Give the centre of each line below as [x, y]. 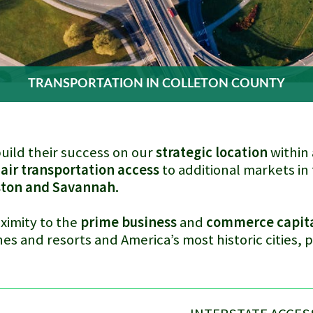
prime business [129, 222]
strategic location [212, 152]
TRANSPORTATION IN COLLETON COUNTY [156, 84]
